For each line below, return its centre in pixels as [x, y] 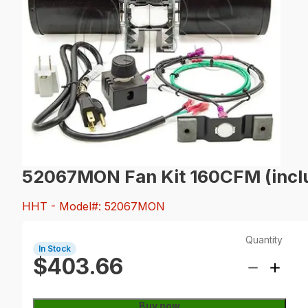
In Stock [55, 248]
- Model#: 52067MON [108, 206]
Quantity [264, 240]
